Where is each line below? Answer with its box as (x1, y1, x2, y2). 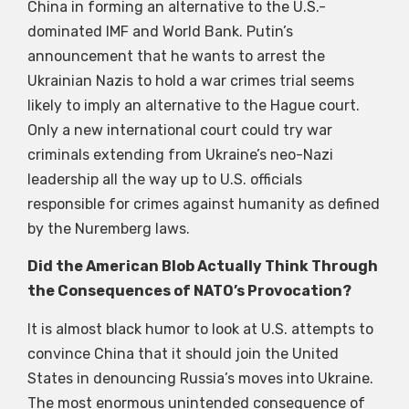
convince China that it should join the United (27, 344, 339, 362)
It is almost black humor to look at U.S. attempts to (27, 320, 373, 338)
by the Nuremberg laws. (27, 219, 190, 237)
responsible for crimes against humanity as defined (27, 194, 380, 213)
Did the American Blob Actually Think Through (27, 257, 378, 276)
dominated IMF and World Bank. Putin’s (27, 22, 293, 40)
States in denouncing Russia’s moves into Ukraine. (27, 369, 373, 387)
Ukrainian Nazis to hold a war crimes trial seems (27, 71, 354, 89)
